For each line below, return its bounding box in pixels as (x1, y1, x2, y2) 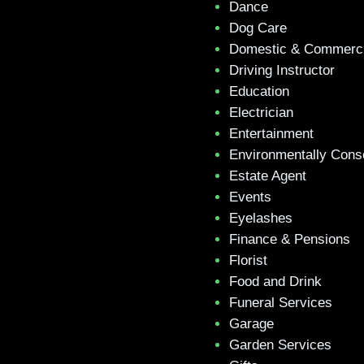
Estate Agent (229, 167, 306, 184)
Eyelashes (229, 210, 292, 226)
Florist (229, 252, 267, 268)
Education (229, 83, 289, 99)
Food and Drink (229, 273, 322, 289)
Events (229, 188, 271, 205)
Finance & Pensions (229, 231, 350, 247)
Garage (229, 315, 274, 331)
